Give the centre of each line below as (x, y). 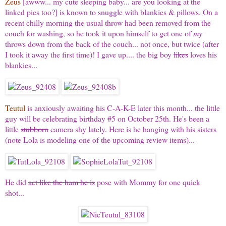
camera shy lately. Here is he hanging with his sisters (132, 129)
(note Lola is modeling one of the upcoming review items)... (100, 139)
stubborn (35, 129)
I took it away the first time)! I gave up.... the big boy (89, 54)
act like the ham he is (62, 182)
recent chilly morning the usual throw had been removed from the (108, 23)
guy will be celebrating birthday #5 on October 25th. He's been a (107, 118)
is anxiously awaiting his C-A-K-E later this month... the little (123, 107)
